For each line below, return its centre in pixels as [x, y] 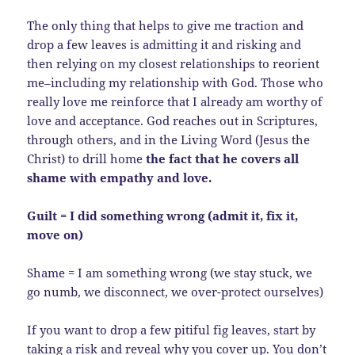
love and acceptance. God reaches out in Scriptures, [173, 120]
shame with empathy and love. [120, 177]
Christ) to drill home [87, 158]
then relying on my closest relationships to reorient [174, 63]
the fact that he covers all [223, 158]
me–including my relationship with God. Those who [176, 82]
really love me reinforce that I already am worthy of [175, 101]
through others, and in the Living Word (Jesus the [169, 139]
